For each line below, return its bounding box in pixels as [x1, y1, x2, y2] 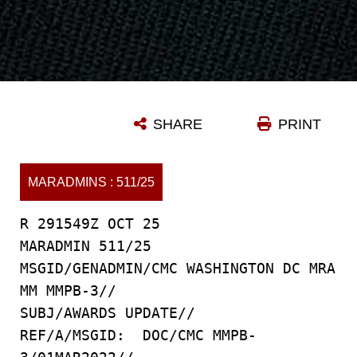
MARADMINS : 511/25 [28, 175, 155, 189]
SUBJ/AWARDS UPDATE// [20, 304, 195, 321]
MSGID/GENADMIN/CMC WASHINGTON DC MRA [20, 260, 335, 277]
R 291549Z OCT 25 [20, 215, 160, 232]
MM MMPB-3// [20, 282, 116, 299]
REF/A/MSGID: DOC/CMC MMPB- [20, 327, 257, 343]
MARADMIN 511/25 [20, 237, 151, 254]
